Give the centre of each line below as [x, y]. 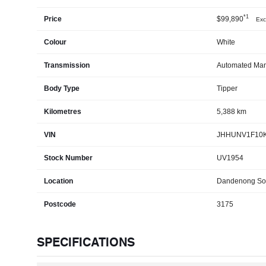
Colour [55, 42]
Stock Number [68, 158]
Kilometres [63, 111]
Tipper [227, 88]
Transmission [67, 65]
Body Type [62, 88]
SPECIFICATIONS [86, 241]
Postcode [60, 204]
